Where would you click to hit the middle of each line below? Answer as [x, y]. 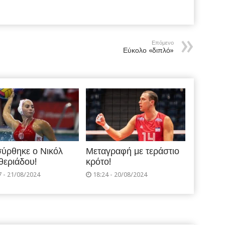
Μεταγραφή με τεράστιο [133, 151]
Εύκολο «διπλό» [148, 50]
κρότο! [99, 162]
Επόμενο [162, 43]
